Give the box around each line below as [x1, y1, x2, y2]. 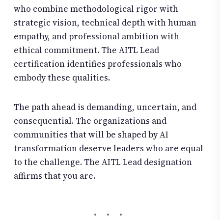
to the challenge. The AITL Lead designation [14, 156, 192, 168]
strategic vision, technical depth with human [14, 17, 196, 29]
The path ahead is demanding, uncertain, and [14, 101, 196, 113]
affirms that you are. [14, 169, 95, 182]
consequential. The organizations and [14, 114, 166, 127]
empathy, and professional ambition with [14, 30, 179, 43]
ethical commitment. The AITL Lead [14, 44, 159, 56]
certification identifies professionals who [14, 58, 182, 70]
